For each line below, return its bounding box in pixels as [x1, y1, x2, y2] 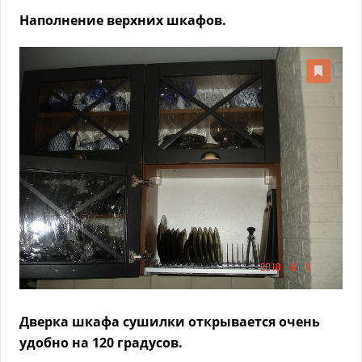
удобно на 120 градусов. [19, 334, 183, 352]
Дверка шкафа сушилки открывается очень [19, 313, 320, 331]
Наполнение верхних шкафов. [19, 11, 226, 30]
